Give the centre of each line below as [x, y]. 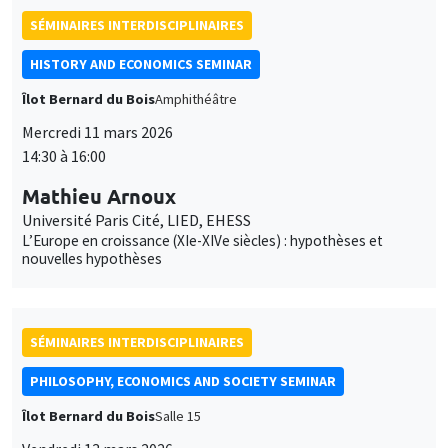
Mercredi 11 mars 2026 [97, 131]
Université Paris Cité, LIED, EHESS [136, 219]
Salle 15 [178, 415]
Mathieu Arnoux [99, 195]
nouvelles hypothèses [92, 258]
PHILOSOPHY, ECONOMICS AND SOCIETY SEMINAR [183, 380]
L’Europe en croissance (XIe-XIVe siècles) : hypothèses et [202, 240]
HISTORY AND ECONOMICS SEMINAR [141, 63]
